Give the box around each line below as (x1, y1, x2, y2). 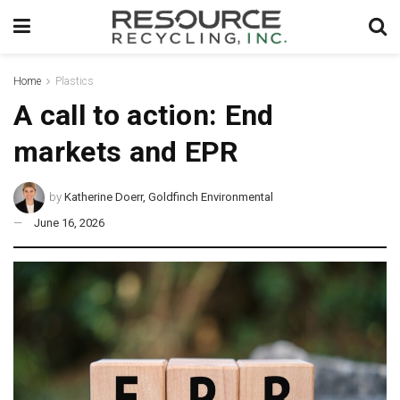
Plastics (55, 75, 94, 87)
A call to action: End (13, 98, 274, 132)
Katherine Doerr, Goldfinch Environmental (64, 189, 274, 204)
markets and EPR (13, 135, 239, 169)
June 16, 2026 (34, 215, 104, 229)
